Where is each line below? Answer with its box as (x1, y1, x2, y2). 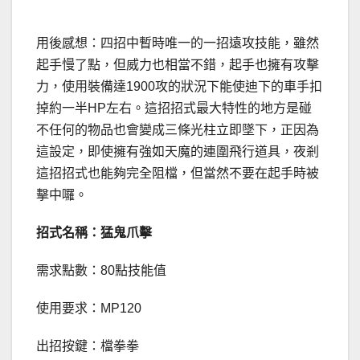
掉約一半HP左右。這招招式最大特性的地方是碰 (36, 101, 312, 116)
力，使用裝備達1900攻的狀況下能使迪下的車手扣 (36, 80, 322, 94)
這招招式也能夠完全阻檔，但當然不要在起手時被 (36, 166, 319, 181)
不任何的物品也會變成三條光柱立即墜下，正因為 (36, 123, 319, 137)
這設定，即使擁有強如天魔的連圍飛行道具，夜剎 (36, 145, 319, 159)
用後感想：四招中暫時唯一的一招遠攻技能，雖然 (36, 36, 319, 51)
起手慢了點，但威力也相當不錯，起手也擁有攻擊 (36, 58, 319, 72)
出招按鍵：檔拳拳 (36, 339, 139, 354)
